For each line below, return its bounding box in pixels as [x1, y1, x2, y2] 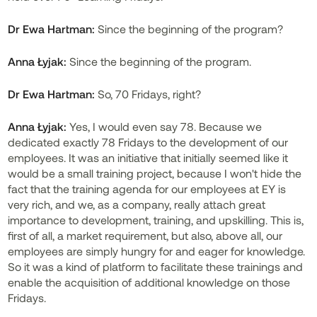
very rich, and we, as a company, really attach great [8, 197, 266, 211]
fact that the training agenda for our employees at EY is [8, 182, 287, 195]
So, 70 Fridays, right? [95, 87, 202, 100]
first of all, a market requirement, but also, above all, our [8, 229, 283, 242]
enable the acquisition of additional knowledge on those [8, 275, 291, 289]
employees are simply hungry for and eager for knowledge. [8, 244, 306, 258]
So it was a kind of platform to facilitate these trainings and [8, 260, 304, 273]
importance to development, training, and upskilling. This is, [8, 213, 304, 226]
